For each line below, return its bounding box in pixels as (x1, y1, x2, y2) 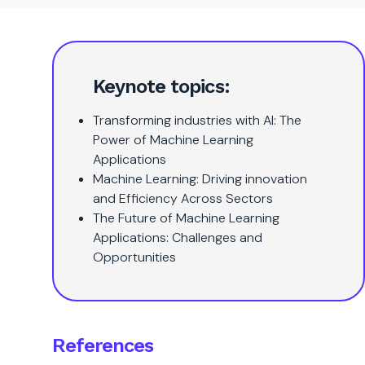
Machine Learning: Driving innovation (93, 170, 307, 187)
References (52, 334, 154, 357)
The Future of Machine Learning (93, 209, 279, 226)
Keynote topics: (93, 75, 230, 98)
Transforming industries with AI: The (93, 112, 301, 129)
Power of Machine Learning (93, 131, 253, 148)
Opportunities (93, 248, 176, 266)
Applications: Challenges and (93, 229, 262, 246)
